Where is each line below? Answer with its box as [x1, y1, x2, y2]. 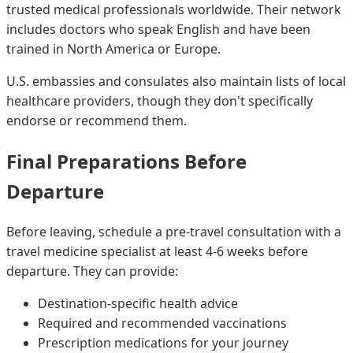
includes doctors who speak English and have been [6, 20, 310, 38]
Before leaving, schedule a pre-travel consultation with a [6, 222, 341, 240]
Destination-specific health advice [38, 294, 238, 312]
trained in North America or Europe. [6, 39, 221, 58]
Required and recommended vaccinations [38, 314, 287, 332]
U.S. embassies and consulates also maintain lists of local [6, 72, 346, 90]
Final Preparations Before [6, 147, 247, 174]
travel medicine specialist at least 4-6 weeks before [6, 242, 308, 260]
